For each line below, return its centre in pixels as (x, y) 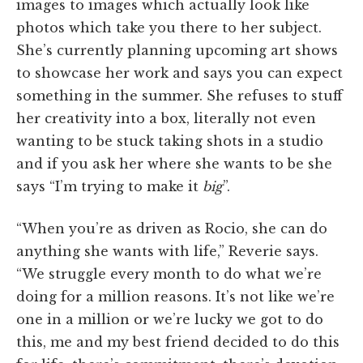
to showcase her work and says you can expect (179, 73)
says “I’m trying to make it (109, 186)
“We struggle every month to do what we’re (169, 273)
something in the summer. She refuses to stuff (179, 95)
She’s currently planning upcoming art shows (177, 50)
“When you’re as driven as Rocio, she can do (172, 228)
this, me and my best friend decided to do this (178, 342)
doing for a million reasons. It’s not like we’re (175, 296)
